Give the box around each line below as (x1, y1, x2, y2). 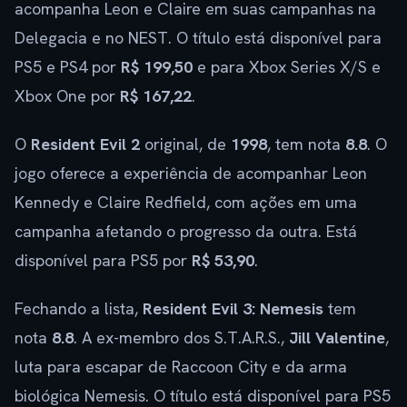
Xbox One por (15, 84, 120, 106)
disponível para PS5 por (15, 249, 192, 271)
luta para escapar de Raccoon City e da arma (15, 355, 347, 377)
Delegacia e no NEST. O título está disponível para (15, 26, 382, 48)
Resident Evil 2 (31, 133, 140, 154)
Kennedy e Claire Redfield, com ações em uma (15, 191, 357, 213)
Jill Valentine (289, 326, 385, 348)
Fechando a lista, (15, 297, 143, 319)
